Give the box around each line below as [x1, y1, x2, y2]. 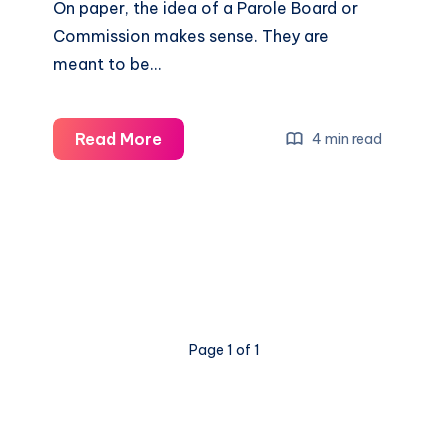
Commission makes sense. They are [53, 26, 330, 47]
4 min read [309, 129, 383, 148]
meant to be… [53, 54, 162, 75]
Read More [75, 129, 163, 150]
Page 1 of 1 [188, 341, 260, 360]
